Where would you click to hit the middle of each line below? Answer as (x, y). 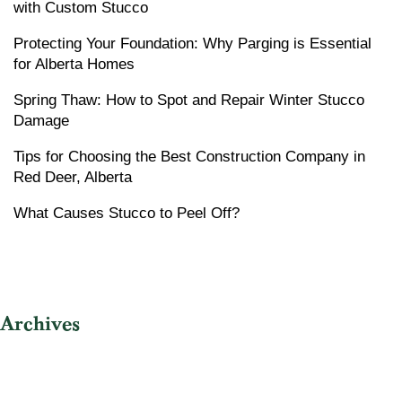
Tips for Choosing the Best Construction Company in (189, 156)
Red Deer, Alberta (73, 177)
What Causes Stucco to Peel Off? (127, 213)
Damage (41, 120)
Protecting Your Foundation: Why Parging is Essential (192, 43)
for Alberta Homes (74, 64)
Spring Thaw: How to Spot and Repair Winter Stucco (189, 100)
